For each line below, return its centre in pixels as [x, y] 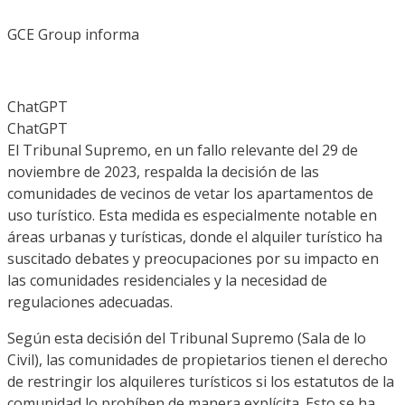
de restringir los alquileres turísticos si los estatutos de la [201, 381]
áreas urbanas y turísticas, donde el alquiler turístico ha [195, 236]
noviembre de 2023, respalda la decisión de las [163, 171]
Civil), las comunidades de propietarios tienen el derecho [198, 359]
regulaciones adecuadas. [90, 301]
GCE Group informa [73, 34]
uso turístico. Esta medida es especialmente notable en [192, 215]
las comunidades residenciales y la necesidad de [167, 280]
